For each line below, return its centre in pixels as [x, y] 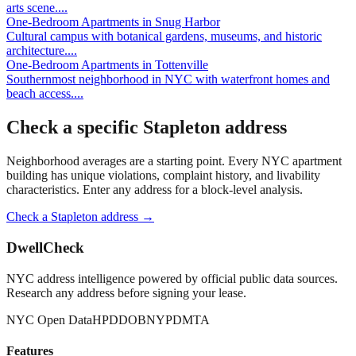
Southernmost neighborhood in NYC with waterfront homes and [168, 79]
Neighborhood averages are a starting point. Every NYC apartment [174, 161]
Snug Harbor [188, 22]
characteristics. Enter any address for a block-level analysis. [155, 190]
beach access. [40, 94]
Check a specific [75, 128]
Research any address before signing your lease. [126, 292]
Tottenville [182, 65]
